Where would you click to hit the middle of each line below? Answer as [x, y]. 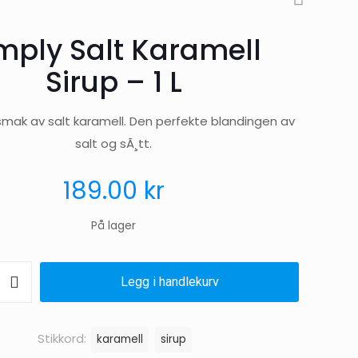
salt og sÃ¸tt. [113, 143]
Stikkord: [64, 338]
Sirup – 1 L [113, 82]
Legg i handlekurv [169, 281]
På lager [113, 225]
